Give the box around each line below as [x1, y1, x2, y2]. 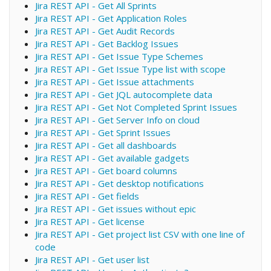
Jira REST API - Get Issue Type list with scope [34, 62, 226, 75]
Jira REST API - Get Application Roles [34, 11, 187, 24]
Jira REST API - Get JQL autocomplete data [34, 88, 212, 100]
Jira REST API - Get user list [34, 253, 149, 266]
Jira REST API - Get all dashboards [34, 139, 177, 151]
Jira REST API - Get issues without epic [34, 202, 196, 215]
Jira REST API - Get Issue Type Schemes [34, 50, 203, 62]
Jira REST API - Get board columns [34, 164, 177, 177]
